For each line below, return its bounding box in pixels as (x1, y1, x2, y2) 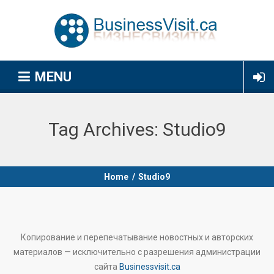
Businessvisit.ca (119, 262, 180, 272)
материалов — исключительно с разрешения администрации (13, 247, 261, 257)
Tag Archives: (48, 119, 163, 140)
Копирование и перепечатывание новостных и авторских (21, 232, 253, 242)
